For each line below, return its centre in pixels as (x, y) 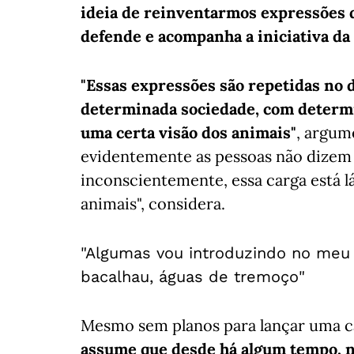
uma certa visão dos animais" (188, 132)
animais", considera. (153, 203)
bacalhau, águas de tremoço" (193, 277)
